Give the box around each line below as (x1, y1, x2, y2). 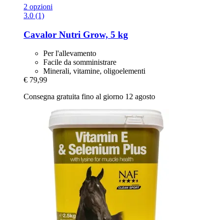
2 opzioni (24, 2, 53, 11)
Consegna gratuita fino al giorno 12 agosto (24, 92, 155, 101)
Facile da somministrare (43, 58, 116, 67)
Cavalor (24, 29, 56, 40)
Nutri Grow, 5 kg (56, 29, 128, 40)
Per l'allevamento (43, 49, 96, 58)
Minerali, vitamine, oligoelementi (43, 67, 145, 76)
